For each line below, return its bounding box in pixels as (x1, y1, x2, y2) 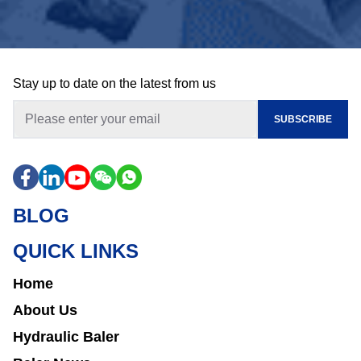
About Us (13, 302, 77, 318)
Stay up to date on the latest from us (13, 77, 216, 90)
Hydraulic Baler (13, 329, 119, 345)
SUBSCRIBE (274, 114, 332, 125)
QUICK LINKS (13, 240, 139, 262)
